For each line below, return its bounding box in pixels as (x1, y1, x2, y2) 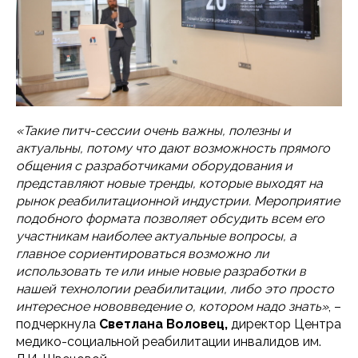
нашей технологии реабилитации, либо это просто (16, 281, 334, 296)
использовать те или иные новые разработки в (16, 264, 306, 279)
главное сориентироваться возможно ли (16, 246, 269, 261)
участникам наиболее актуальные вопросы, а (16, 229, 296, 244)
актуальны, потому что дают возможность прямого (16, 141, 330, 156)
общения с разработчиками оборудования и (16, 158, 292, 173)
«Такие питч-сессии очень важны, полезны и (16, 123, 291, 138)
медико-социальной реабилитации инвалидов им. (16, 334, 321, 349)
